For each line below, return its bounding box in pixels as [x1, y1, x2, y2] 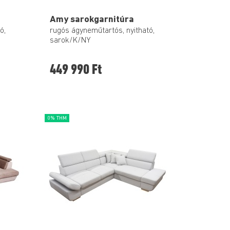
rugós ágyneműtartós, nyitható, [50, 27, 155, 35]
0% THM [47, 115, 67, 121]
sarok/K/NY [50, 36, 91, 45]
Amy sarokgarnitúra [50, 14, 134, 25]
